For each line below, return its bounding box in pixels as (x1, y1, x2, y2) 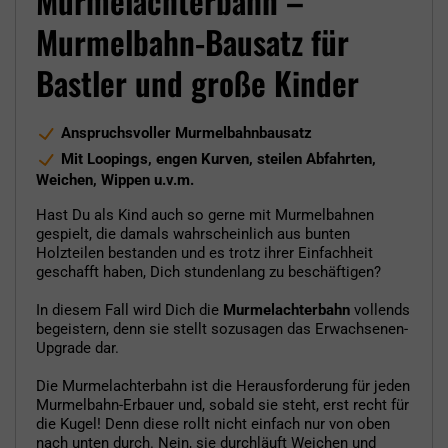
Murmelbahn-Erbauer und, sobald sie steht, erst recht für (36, 395, 409, 414)
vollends (350, 300, 410, 319)
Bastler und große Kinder (36, 58, 359, 106)
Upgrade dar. (36, 338, 119, 357)
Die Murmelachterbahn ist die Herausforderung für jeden (36, 376, 410, 395)
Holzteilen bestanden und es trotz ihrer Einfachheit (36, 243, 373, 262)
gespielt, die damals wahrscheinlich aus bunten (36, 224, 350, 243)
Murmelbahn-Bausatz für (36, 17, 349, 65)
